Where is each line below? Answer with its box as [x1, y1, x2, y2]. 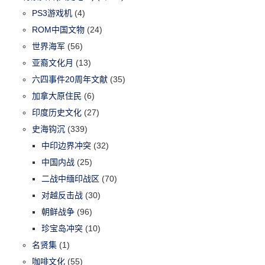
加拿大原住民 [32, 91, 82, 101]
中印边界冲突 [41, 140, 92, 150]
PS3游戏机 [32, 8, 73, 18]
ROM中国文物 [32, 24, 85, 34]
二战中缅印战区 [41, 173, 100, 183]
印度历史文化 [32, 107, 82, 117]
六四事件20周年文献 [32, 74, 108, 84]
